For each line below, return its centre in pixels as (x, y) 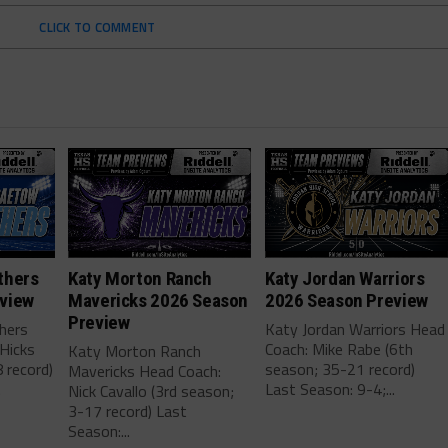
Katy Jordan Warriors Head (355, 328)
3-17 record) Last (128, 410)
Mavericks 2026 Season (158, 300)
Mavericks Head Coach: (145, 370)
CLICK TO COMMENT (97, 26)
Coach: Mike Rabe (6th (339, 348)
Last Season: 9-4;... (330, 388)
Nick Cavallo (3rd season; (151, 390)
